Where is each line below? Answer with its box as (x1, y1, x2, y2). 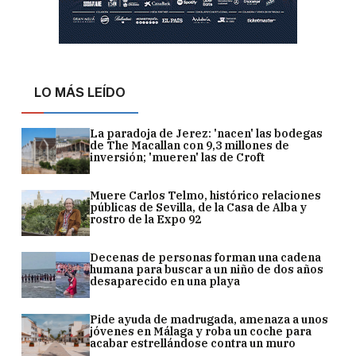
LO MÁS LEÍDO (34, 84, 126, 100)
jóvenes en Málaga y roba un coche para (90, 323, 312, 339)
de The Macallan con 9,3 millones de (90, 137, 290, 153)
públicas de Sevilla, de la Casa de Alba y (90, 199, 308, 215)
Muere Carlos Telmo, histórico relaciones (90, 188, 322, 203)
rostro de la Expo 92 (90, 211, 202, 226)
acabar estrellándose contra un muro (90, 335, 296, 350)
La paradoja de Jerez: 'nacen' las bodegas (90, 126, 323, 141)
